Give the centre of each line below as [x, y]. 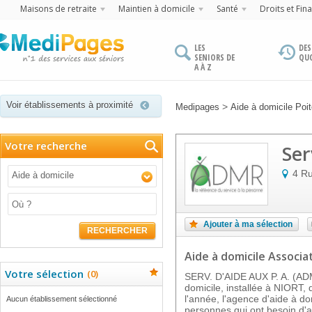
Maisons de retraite [58, 9]
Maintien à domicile [157, 9]
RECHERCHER [117, 231]
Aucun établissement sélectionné [62, 299]
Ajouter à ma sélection [248, 224]
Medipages [197, 107]
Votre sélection [44, 274]
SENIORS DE [214, 57]
